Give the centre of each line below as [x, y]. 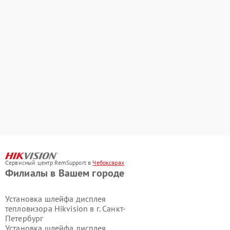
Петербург [24, 218]
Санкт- [114, 209]
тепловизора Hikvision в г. [54, 209]
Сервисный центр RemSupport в [49, 163]
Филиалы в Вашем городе [65, 173]
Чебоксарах [108, 163]
